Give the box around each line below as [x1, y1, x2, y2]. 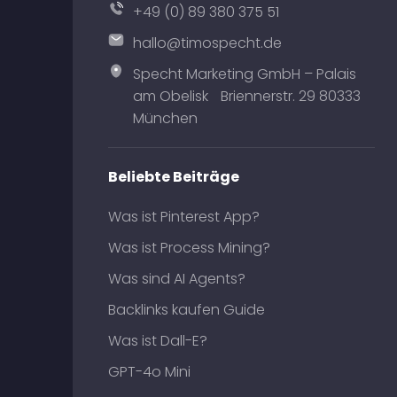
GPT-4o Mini [108, 362, 191, 382]
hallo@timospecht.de [132, 33, 282, 53]
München [132, 108, 198, 128]
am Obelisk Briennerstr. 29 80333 [132, 86, 361, 106]
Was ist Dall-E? [108, 331, 207, 351]
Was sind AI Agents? [108, 269, 245, 289]
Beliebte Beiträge [108, 167, 239, 187]
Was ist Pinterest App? [108, 206, 260, 227]
